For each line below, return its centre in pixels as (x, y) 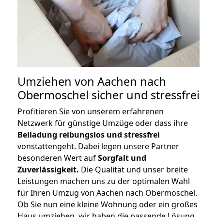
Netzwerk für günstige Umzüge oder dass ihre (103, 123)
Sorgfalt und (122, 158)
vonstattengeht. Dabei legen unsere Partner (98, 147)
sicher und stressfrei (144, 95)
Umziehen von (57, 82)
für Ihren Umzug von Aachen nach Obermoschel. (107, 193)
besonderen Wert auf (58, 158)
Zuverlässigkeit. (48, 170)
